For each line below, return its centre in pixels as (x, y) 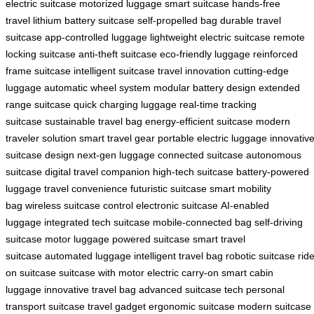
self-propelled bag (177, 21)
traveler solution (41, 138)
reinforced (275, 54)
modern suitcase (274, 307)
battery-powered (273, 172)
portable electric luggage (212, 138)
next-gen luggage (116, 155)
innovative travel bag (90, 290)
